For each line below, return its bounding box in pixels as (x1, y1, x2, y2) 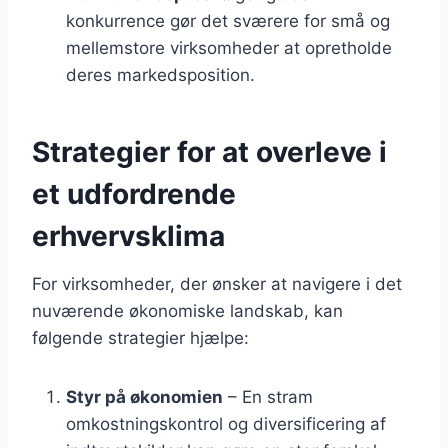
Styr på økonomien (66, 387, 223, 408)
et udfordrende (32, 177, 236, 212)
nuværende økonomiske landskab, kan (32, 301, 343, 322)
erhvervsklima (32, 219, 225, 254)
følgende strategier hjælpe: (32, 328, 249, 349)
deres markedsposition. (66, 65, 255, 86)
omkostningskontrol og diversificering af (66, 414, 386, 435)
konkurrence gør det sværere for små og (66, 11, 390, 32)
